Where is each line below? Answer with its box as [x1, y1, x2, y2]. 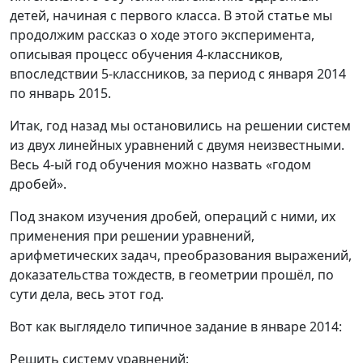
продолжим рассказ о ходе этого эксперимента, [10, 26, 314, 44]
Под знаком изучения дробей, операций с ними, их [10, 207, 335, 225]
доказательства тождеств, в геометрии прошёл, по [10, 266, 334, 284]
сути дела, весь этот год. [10, 285, 164, 303]
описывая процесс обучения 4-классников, [10, 45, 283, 63]
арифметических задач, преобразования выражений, [10, 246, 352, 264]
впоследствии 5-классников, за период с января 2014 [10, 65, 346, 83]
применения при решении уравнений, [10, 227, 254, 245]
